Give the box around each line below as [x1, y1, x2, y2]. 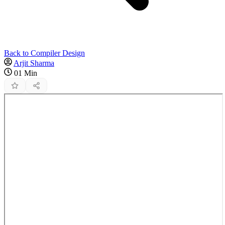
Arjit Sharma [14, 58, 54, 67]
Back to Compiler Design [4, 48, 85, 57]
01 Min [14, 68, 37, 77]
